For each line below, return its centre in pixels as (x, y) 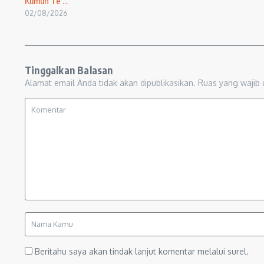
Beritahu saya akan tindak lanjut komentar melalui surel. (142, 251)
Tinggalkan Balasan (69, 70)
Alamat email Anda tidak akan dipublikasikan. (110, 83)
